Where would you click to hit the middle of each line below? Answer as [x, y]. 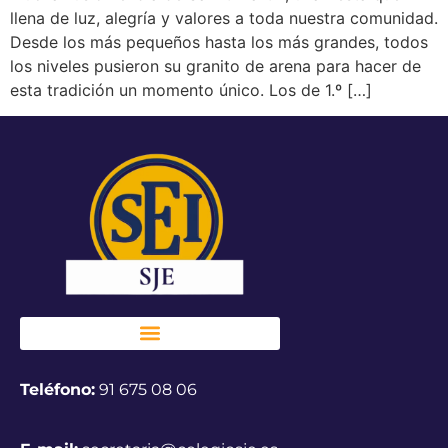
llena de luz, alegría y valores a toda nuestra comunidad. [224, 17]
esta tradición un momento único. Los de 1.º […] [191, 89]
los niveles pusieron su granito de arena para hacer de [215, 65]
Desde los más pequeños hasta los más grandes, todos [219, 41]
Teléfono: [57, 389]
